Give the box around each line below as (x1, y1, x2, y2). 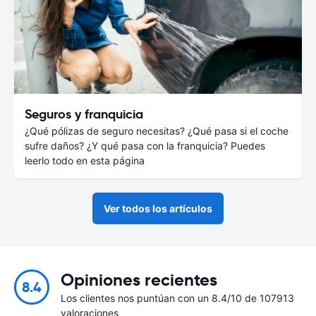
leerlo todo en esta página (25, 154, 145, 166)
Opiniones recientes (61, 269, 217, 291)
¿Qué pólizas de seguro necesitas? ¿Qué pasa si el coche (25, 124, 288, 137)
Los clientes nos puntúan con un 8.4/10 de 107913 (61, 291, 294, 304)
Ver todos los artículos (104, 202, 212, 214)
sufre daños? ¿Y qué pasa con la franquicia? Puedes (25, 139, 265, 152)
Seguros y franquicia (25, 105, 143, 122)
